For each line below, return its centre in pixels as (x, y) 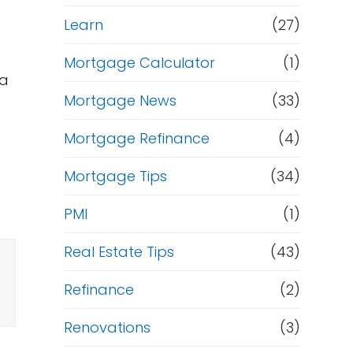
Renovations (107, 327)
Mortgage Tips (115, 176)
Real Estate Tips (119, 252)
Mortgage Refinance (136, 138)
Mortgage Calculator (139, 63)
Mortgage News (120, 100)
